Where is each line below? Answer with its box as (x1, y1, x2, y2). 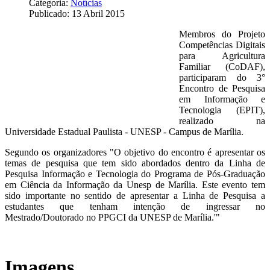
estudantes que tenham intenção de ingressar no (5, 201, 265, 212)
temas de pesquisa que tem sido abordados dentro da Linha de (5, 157, 265, 168)
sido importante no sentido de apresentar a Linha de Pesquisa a (5, 190, 265, 201)
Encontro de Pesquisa (179, 83, 265, 93)
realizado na (179, 115, 265, 126)
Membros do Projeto (179, 28, 265, 39)
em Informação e (179, 93, 265, 104)
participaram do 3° (179, 72, 265, 83)
